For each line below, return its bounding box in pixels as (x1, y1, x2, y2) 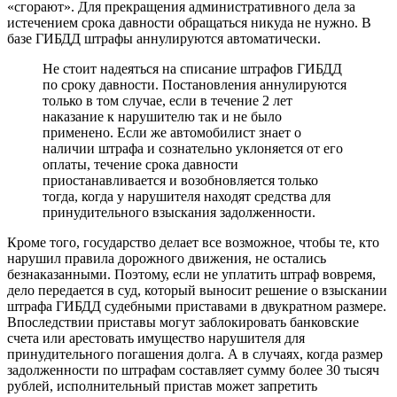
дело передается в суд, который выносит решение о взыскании (7, 283, 387, 299)
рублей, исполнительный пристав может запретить (7, 378, 317, 394)
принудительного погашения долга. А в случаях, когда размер (7, 346, 383, 362)
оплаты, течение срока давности (43, 157, 238, 173)
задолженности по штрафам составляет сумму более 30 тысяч (7, 362, 379, 378)
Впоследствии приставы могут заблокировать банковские (7, 315, 359, 331)
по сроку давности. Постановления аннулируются (43, 77, 346, 93)
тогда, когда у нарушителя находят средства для (43, 189, 331, 205)
